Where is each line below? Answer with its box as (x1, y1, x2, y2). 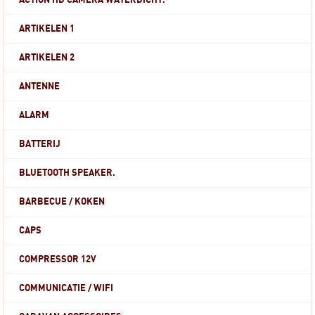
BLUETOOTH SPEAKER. (19, 168, 116, 178)
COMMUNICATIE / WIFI (19, 283, 114, 293)
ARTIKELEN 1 (19, 24, 75, 34)
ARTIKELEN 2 (19, 53, 75, 63)
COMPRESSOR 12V (19, 255, 97, 264)
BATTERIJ (19, 139, 61, 149)
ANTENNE (19, 82, 60, 91)
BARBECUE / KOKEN (19, 197, 105, 207)
